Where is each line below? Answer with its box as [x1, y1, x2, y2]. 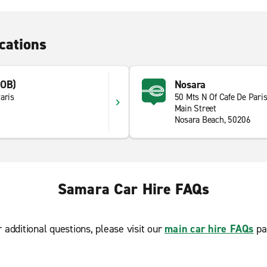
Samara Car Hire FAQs [58, 179, 209, 199]
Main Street [174, 103, 216, 114]
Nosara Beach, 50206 [174, 114, 251, 126]
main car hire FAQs [164, 222, 254, 236]
